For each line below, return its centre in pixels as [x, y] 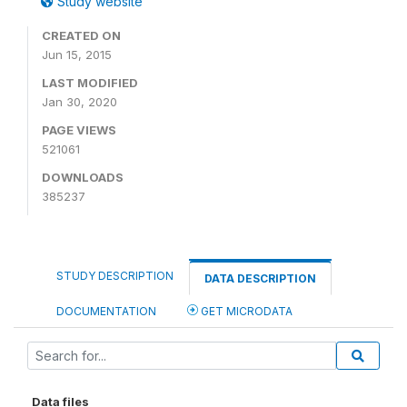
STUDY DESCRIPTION [115, 276]
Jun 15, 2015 [77, 55]
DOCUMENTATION [106, 311]
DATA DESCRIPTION [260, 278]
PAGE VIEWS [79, 130]
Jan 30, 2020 [79, 102]
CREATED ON [81, 35]
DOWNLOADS [83, 177]
